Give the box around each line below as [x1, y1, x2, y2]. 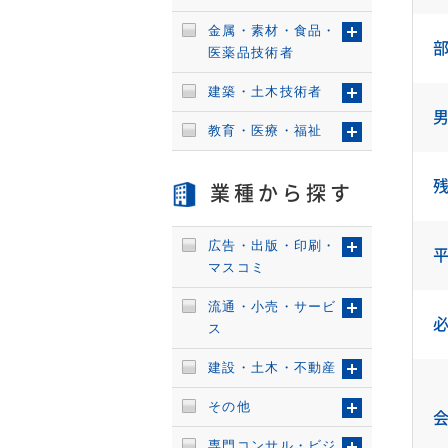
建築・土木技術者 [208, 84, 323, 99]
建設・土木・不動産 [208, 360, 337, 375]
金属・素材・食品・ [208, 23, 337, 38]
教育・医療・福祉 [208, 123, 323, 138]
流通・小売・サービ [208, 299, 337, 314]
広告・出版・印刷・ [208, 238, 337, 253]
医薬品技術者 [208, 45, 294, 60]
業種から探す [210, 183, 354, 203]
